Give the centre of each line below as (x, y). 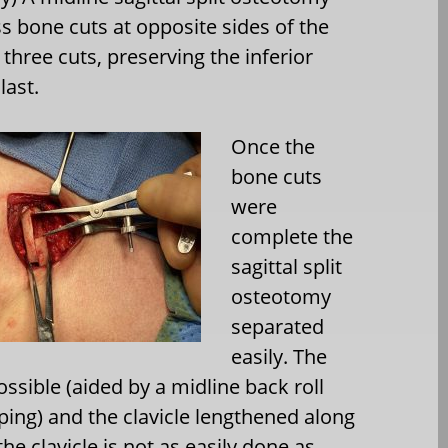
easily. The (279, 356)
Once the (273, 146)
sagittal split (287, 266)
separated (278, 326)
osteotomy (281, 296)
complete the (292, 236)
